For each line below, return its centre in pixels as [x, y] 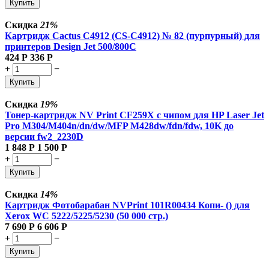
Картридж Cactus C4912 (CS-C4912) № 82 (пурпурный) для [132, 35]
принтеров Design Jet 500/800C [71, 46]
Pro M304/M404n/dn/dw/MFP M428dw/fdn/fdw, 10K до [119, 125]
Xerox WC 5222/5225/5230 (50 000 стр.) [86, 216]
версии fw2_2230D [44, 136]
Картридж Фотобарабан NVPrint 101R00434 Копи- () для [127, 205]
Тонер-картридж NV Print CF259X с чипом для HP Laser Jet [134, 115]
